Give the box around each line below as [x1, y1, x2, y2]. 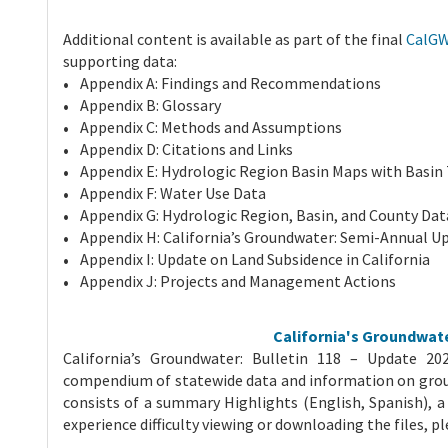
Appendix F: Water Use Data [80, 183, 266, 204]
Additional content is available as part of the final [63, 29, 406, 50]
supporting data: [63, 51, 177, 72]
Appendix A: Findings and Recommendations [80, 73, 381, 94]
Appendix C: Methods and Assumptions [80, 117, 342, 138]
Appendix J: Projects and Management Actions [80, 271, 396, 292]
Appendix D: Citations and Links [80, 139, 293, 160]
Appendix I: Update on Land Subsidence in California [80, 249, 430, 270]
